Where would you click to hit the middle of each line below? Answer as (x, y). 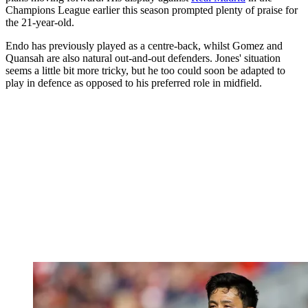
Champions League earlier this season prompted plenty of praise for (152, 10)
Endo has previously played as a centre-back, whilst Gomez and (144, 45)
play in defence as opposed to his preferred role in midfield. (134, 82)
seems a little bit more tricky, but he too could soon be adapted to (145, 70)
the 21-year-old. (40, 22)
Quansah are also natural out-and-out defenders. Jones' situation (143, 58)
